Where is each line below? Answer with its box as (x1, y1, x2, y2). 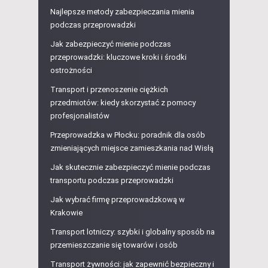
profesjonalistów (50, 111, 109, 121)
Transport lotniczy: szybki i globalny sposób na (50, 227, 215, 237)
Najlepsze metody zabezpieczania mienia (50, 7, 194, 17)
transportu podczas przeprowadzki (50, 176, 173, 185)
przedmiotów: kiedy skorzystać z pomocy (50, 98, 196, 108)
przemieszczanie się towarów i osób (50, 240, 178, 250)
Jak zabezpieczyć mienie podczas (50, 39, 171, 49)
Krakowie (50, 208, 83, 218)
